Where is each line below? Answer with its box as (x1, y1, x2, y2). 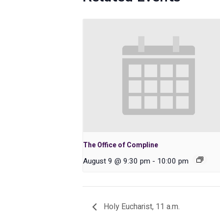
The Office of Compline (83, 140, 158, 151)
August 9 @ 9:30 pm (83, 156, 150, 167)
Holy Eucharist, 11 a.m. (102, 201, 180, 213)
